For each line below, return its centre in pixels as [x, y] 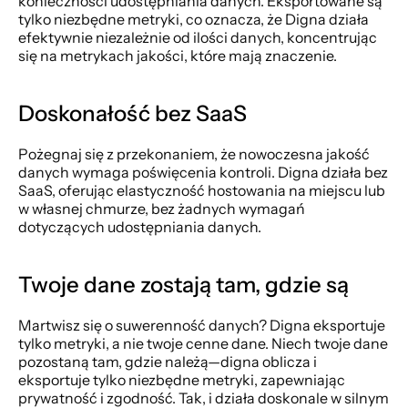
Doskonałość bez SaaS [133, 113]
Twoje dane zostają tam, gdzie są [184, 285]
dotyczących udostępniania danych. [140, 227]
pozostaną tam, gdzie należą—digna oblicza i [168, 362]
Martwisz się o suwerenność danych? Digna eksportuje [202, 325]
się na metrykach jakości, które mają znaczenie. [178, 56]
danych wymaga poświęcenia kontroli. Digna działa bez [203, 172]
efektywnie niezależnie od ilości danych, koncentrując [198, 37]
